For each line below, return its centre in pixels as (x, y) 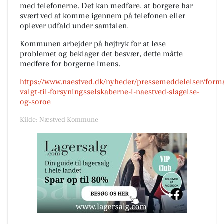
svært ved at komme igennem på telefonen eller (103, 16)
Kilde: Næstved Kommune (59, 120)
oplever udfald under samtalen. (74, 26)
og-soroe (35, 102)
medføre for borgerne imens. (70, 64)
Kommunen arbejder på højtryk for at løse (93, 44)
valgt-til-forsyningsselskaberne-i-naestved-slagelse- (110, 92)
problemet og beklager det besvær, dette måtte (101, 54)
